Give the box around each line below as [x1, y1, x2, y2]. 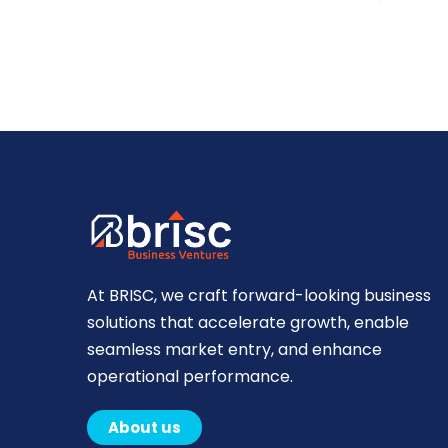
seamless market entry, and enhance [87, 338, 382, 362]
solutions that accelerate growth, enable [87, 311, 409, 335]
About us [108, 417, 181, 439]
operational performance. [87, 365, 293, 389]
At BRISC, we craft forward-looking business [87, 284, 431, 308]
